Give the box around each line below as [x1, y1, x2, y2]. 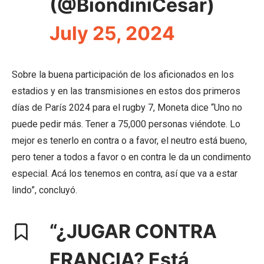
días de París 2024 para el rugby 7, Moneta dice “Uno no [12, 102, 242, 114]
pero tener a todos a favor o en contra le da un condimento [12, 151, 251, 163]
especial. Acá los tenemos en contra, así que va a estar [12, 168, 237, 180]
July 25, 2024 [49, 22, 175, 45]
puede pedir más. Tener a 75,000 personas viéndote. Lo [12, 118, 240, 130]
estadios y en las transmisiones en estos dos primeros [12, 85, 240, 97]
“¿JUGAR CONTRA [49, 220, 217, 243]
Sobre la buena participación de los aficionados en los [12, 69, 234, 81]
